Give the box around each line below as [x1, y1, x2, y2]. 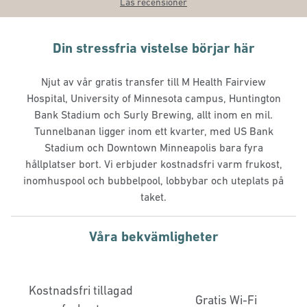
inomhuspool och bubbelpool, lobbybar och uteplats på [23, 174, 284, 186]
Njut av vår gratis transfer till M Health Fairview [41, 75, 266, 88]
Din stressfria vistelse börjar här [52, 40, 255, 56]
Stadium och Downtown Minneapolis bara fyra [44, 141, 263, 153]
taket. [140, 191, 167, 203]
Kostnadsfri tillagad [29, 283, 133, 297]
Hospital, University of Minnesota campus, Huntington [26, 92, 281, 104]
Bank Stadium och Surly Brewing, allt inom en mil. [34, 108, 273, 121]
